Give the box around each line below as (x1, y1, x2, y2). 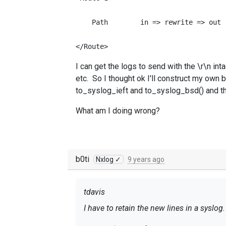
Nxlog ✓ (96, 155, 121, 163)
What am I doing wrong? (76, 106, 160, 116)
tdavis (84, 187, 105, 197)
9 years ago (128, 155, 164, 163)
